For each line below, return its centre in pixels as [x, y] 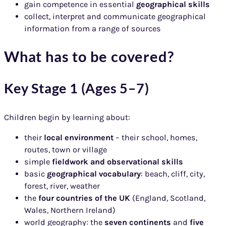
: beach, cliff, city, [173, 174]
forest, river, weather [62, 186]
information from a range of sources [93, 29]
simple [38, 162]
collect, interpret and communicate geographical [115, 17]
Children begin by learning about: [67, 117]
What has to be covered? [89, 56]
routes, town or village [66, 150]
